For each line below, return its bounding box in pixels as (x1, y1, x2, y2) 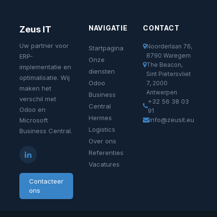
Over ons (89, 137, 116, 145)
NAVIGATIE (89, 23, 128, 32)
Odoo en (19, 105, 46, 113)
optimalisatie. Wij (19, 73, 70, 81)
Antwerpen (146, 88, 178, 96)
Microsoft (19, 116, 48, 124)
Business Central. (19, 126, 72, 135)
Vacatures (89, 160, 120, 168)
